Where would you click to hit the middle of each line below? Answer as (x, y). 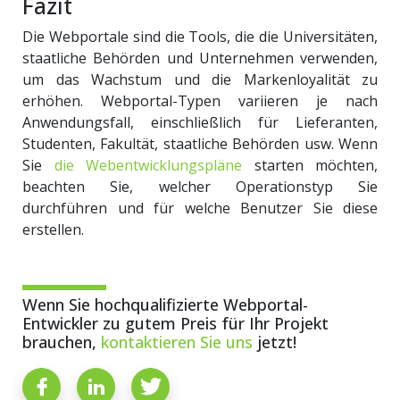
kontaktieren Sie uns (177, 342)
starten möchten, (310, 165)
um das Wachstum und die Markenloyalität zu (200, 79)
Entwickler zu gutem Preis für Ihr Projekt (175, 323)
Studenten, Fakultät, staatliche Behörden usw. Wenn (200, 143)
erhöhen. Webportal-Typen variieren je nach (200, 100)
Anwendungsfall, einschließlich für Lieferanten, (200, 122)
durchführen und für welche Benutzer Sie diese (200, 208)
